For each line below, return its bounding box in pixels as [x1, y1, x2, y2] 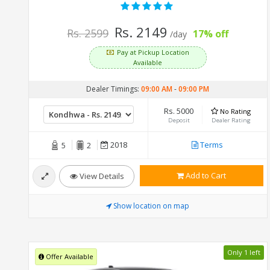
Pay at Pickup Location [116, 47, 189, 57]
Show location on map [113, 200, 190, 211]
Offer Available [44, 252, 93, 262]
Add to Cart [184, 169, 227, 181]
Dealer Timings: [86, 83, 142, 94]
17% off [193, 27, 229, 40]
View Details [77, 170, 124, 181]
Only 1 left [227, 248, 260, 257]
